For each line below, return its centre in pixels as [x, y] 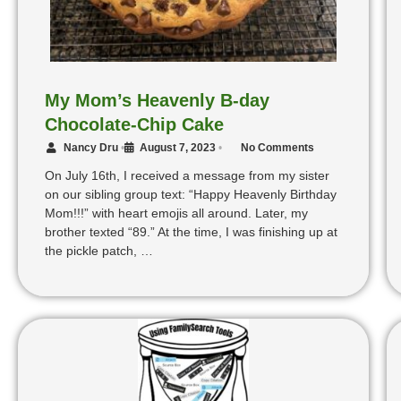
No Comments [277, 148]
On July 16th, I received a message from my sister [187, 176]
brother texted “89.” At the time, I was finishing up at [191, 232]
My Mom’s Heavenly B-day [157, 101]
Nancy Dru [91, 148]
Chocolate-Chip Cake [134, 125]
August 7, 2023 [178, 148]
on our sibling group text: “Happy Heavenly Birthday [191, 195]
